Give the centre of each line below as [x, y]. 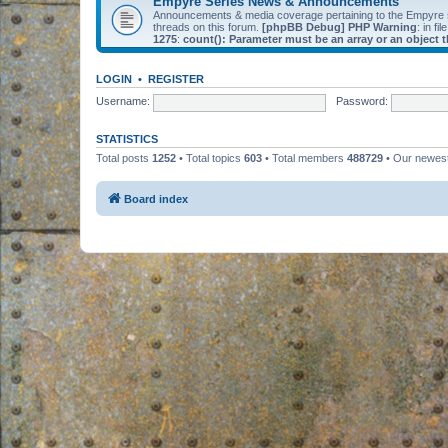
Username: [123, 101]
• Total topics [210, 157]
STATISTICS [127, 138]
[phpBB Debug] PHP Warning [339, 26]
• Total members [304, 157]
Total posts [124, 157]
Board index [156, 199]
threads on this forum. [207, 26]
